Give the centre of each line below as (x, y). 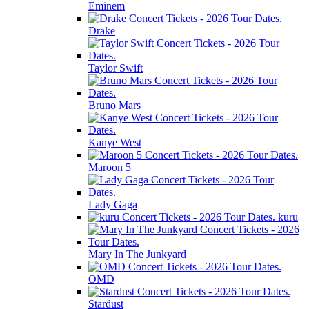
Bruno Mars (114, 105)
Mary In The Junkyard (137, 254)
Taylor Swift (116, 68)
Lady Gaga (113, 205)
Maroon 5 (110, 167)
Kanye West (115, 142)
